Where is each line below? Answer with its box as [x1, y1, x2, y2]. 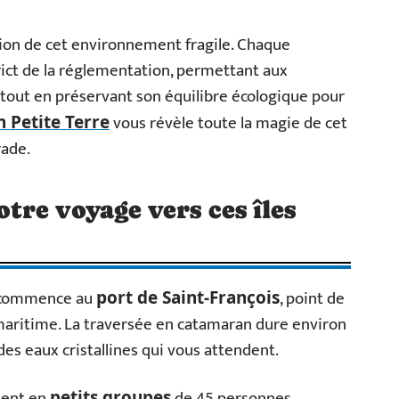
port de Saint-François [96, 286, 280, 309]
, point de [280, 285, 345, 313]
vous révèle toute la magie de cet [110, 110, 347, 137]
